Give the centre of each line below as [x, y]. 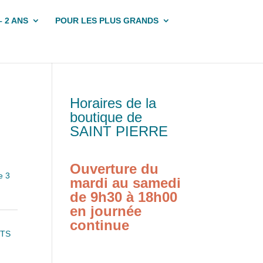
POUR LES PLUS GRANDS [107, 21]
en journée [106, 211]
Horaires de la [113, 103]
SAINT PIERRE [119, 131]
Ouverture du [114, 169]
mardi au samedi [126, 183]
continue [100, 225]
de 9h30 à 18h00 [124, 197]
